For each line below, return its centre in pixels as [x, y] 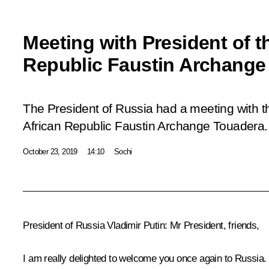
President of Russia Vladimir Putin [94, 225]
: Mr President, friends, [212, 225]
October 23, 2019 [50, 151]
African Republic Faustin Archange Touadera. [145, 126]
